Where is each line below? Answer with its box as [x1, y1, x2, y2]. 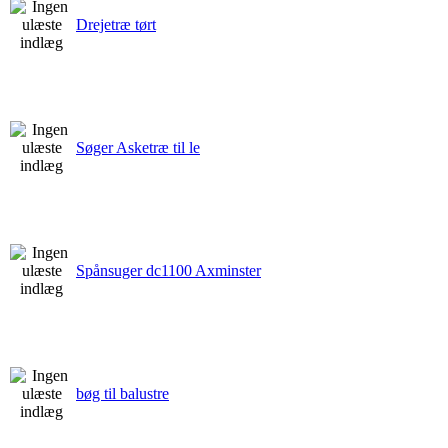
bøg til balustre [76, 384, 169, 402]
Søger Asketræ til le [76, 138, 200, 156]
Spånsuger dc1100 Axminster [76, 261, 261, 279]
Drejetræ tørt [76, 15, 156, 33]
